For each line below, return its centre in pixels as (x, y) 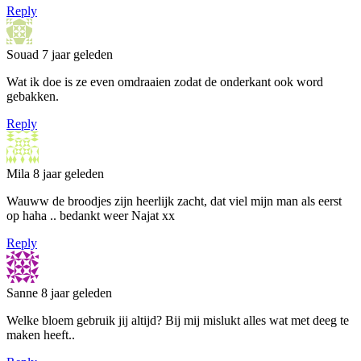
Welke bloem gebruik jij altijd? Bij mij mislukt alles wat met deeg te (178, 320)
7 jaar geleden (77, 54)
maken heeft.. (41, 334)
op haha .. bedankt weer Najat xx (91, 215)
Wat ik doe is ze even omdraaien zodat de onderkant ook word (165, 81)
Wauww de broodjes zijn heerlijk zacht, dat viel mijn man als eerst (174, 201)
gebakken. (33, 96)
